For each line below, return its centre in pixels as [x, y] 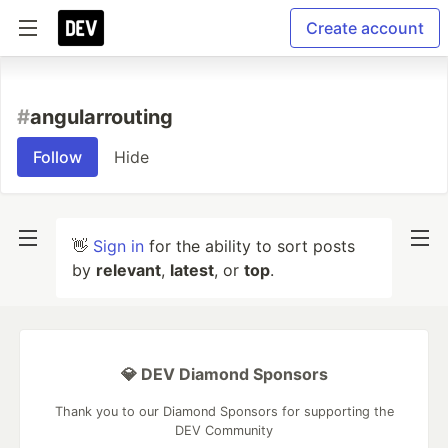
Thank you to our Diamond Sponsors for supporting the [224, 411]
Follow [57, 157]
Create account [365, 28]
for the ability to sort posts [249, 246]
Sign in [118, 246]
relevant [128, 270]
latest [192, 270]
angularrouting [101, 117]
